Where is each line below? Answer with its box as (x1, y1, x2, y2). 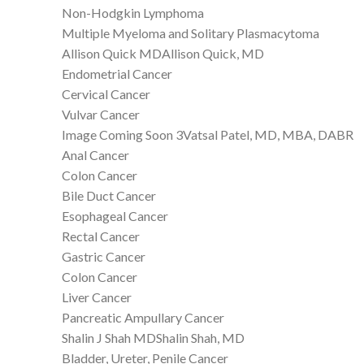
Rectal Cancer (62, 227, 140, 244)
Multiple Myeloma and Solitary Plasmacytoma (62, 24, 319, 41)
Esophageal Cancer (62, 207, 168, 223)
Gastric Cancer (62, 248, 145, 264)
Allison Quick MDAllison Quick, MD (62, 45, 264, 61)
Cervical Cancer (62, 85, 150, 102)
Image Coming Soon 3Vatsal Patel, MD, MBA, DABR (62, 126, 353, 142)
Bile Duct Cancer (62, 187, 156, 203)
